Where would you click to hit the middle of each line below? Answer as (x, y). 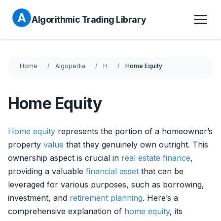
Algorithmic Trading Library (89, 19)
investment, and (39, 198)
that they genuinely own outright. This (136, 145)
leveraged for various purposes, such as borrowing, (106, 184)
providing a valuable (47, 171)
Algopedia (70, 66)
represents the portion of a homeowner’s (134, 131)
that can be (161, 171)
